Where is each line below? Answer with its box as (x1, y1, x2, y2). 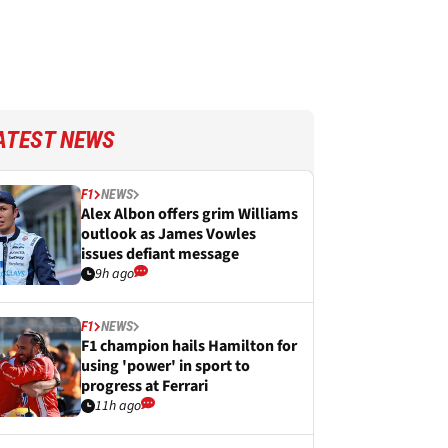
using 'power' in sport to (81, 355, 250, 377)
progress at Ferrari (81, 375, 208, 397)
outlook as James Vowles (81, 223, 256, 245)
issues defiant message (81, 243, 239, 265)
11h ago (95, 396, 141, 416)
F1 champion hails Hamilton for (81, 335, 297, 357)
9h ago (95, 264, 134, 284)
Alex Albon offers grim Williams (81, 203, 298, 225)
